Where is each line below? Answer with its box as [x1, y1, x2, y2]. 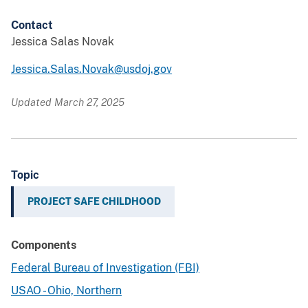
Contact [11, 19, 53, 32]
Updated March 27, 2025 [11, 96, 124, 109]
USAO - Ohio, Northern [11, 284, 122, 298]
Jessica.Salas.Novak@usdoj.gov [11, 63, 172, 76]
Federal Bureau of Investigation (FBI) [11, 261, 199, 275]
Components [11, 239, 76, 252]
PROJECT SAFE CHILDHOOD [27, 196, 161, 208]
